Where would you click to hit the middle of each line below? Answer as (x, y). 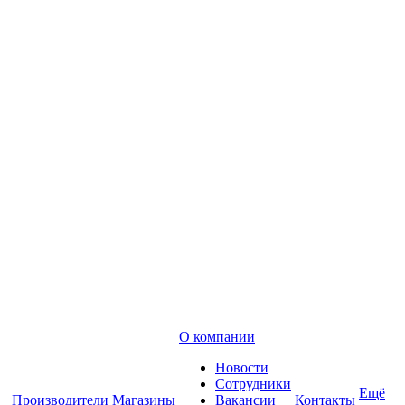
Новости (242, 367)
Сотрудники (253, 384)
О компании (217, 337)
